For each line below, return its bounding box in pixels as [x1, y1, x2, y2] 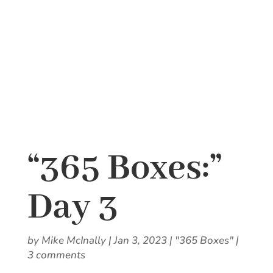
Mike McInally [41, 233, 106, 247]
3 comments [27, 247, 85, 262]
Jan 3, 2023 [113, 233, 167, 247]
